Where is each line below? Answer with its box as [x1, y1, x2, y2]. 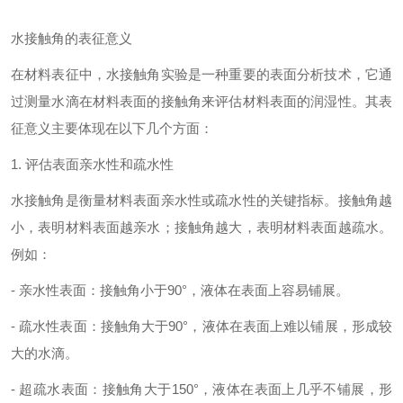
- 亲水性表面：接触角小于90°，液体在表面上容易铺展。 [11, 282, 349, 298]
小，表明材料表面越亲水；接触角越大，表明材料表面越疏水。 [11, 219, 392, 235]
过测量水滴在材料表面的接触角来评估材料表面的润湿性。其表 [11, 94, 392, 109]
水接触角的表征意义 [11, 31, 132, 46]
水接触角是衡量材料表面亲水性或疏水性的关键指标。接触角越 [11, 193, 392, 208]
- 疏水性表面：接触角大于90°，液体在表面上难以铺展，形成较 [11, 318, 392, 334]
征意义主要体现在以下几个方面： [11, 121, 213, 136]
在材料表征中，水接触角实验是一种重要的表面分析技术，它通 [11, 67, 392, 82]
